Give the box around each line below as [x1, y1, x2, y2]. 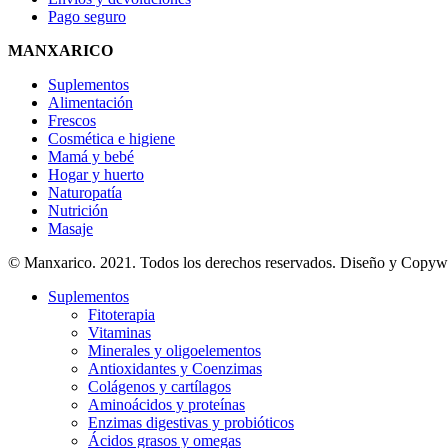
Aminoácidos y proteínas [88, 395, 245, 413]
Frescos [48, 111, 96, 129]
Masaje [48, 219, 93, 237]
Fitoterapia [88, 305, 155, 323]
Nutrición [48, 201, 108, 219]
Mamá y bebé [48, 147, 134, 165]
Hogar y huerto [48, 165, 144, 183]
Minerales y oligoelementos [88, 341, 261, 359]
